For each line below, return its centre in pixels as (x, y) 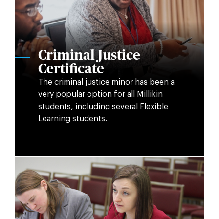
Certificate (71, 70)
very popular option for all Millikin (100, 95)
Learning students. (72, 119)
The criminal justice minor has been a (106, 82)
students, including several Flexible (103, 107)
